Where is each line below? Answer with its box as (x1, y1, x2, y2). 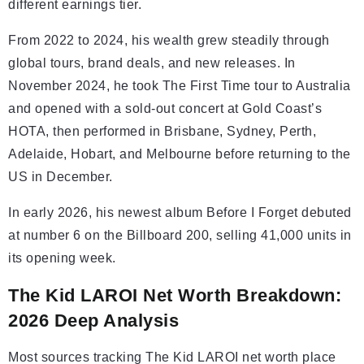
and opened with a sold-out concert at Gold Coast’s (8, 102, 322, 116)
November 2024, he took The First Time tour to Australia (8, 79, 351, 93)
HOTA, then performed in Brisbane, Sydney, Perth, (8, 124, 316, 139)
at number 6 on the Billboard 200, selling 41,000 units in (8, 228, 352, 243)
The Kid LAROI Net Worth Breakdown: (8, 285, 341, 306)
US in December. (8, 170, 113, 184)
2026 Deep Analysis (8, 310, 179, 331)
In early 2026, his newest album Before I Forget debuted (8, 206, 352, 220)
